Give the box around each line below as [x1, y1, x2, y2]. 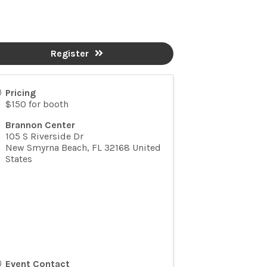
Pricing [5, 86, 36, 98]
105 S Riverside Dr [5, 130, 83, 142]
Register [51, 47, 89, 59]
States [5, 153, 32, 164]
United [132, 141, 161, 153]
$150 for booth [5, 98, 69, 110]
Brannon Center [5, 119, 75, 131]
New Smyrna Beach [5, 141, 87, 153]
